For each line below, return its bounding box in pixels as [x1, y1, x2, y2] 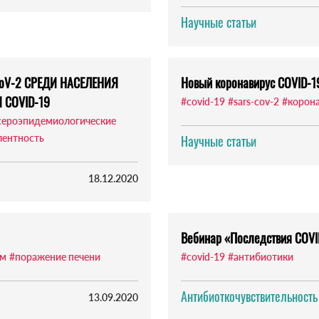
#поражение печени [9, 251, 100, 263]
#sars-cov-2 [228, 95, 279, 108]
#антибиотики [228, 251, 293, 263]
